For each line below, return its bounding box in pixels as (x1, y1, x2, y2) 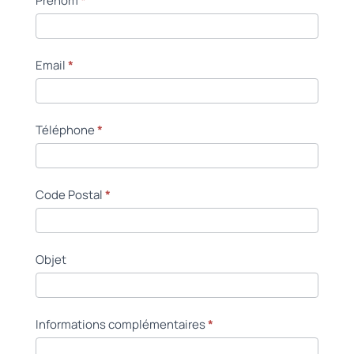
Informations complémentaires (35, 315, 208, 333)
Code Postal (35, 186, 105, 203)
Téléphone (35, 121, 97, 138)
